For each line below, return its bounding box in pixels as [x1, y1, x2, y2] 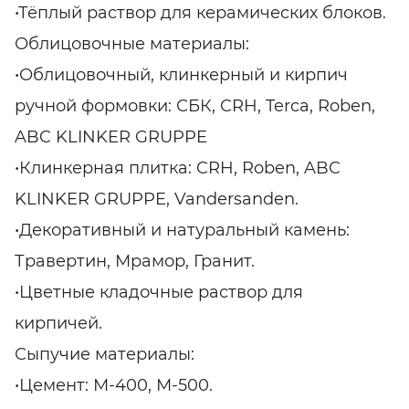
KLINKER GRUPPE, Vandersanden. [15, 189, 299, 210]
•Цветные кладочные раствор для [15, 282, 303, 303]
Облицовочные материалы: [15, 34, 249, 55]
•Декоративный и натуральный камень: [15, 220, 350, 241]
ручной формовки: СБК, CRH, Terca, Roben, [15, 96, 375, 117]
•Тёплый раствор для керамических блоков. [15, 3, 386, 24]
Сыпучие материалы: [15, 344, 194, 365]
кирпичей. [15, 313, 102, 334]
